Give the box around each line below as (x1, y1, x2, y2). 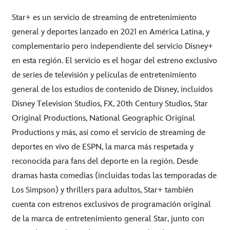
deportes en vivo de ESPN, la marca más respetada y (12, 142, 194, 152)
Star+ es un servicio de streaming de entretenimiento (12, 12, 197, 23)
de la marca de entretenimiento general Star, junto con (12, 214, 204, 224)
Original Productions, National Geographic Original (12, 113, 195, 123)
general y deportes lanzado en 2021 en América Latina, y (12, 27, 209, 37)
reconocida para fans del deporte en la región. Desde (12, 156, 198, 166)
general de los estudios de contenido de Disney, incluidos (12, 84, 213, 94)
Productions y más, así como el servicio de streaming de (12, 127, 205, 138)
